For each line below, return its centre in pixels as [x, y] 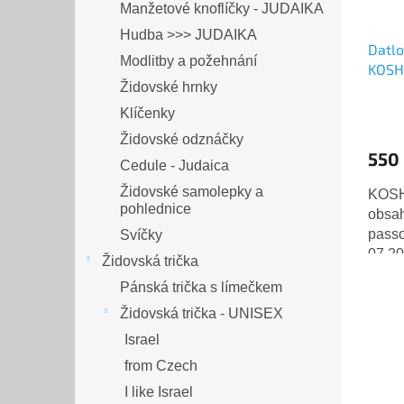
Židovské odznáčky [182, 140]
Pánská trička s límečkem [201, 288]
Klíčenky [147, 114]
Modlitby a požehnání [188, 61]
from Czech [161, 366]
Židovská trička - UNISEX [202, 314]
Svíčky [141, 235]
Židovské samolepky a [192, 192]
